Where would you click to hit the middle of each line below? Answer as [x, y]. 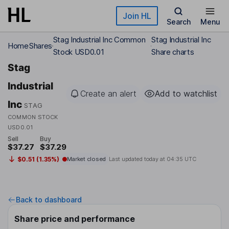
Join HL [137, 16]
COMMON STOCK [33, 117]
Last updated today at [138, 159]
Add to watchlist [186, 94]
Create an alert [108, 94]
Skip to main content [44, 13]
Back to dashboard [49, 200]
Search [178, 22]
